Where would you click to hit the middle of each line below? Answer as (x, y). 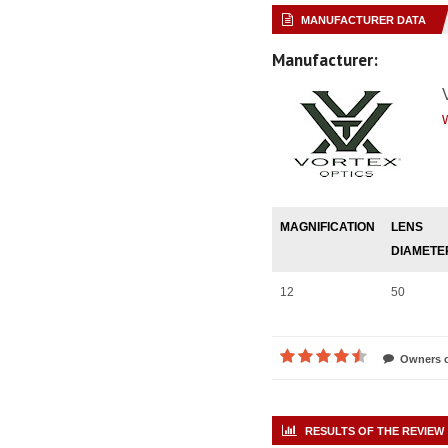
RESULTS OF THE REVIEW (374, 431)
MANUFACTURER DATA (363, 20)
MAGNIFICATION (327, 227)
